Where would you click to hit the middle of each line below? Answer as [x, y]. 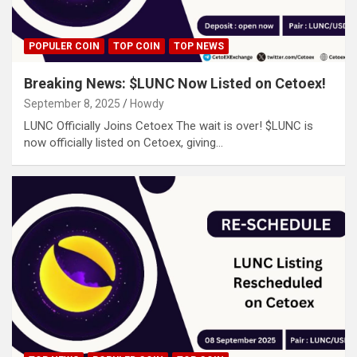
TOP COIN [137, 47]
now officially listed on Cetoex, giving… [124, 143]
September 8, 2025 [72, 104]
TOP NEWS [199, 47]
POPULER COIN [64, 47]
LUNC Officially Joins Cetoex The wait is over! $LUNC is [169, 126]
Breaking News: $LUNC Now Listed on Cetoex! [175, 84]
